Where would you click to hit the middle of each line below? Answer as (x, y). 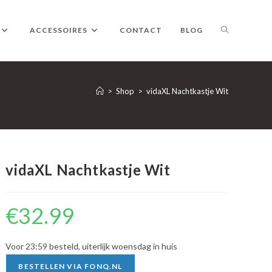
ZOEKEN (238, 151)
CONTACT (141, 30)
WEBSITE (239, 90)
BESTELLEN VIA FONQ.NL (70, 266)
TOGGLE (238, 29)
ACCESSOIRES (59, 30)
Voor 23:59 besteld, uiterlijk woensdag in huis (92, 246)
